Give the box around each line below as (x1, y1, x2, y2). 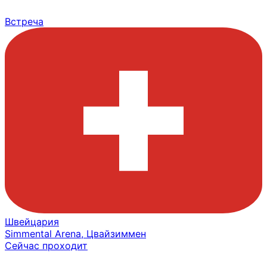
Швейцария (5, 216, 59, 228)
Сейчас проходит (5, 240, 88, 252)
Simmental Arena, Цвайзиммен (5, 228, 146, 240)
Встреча (5, 15, 44, 28)
